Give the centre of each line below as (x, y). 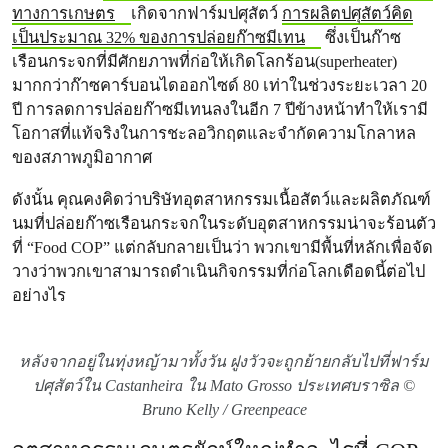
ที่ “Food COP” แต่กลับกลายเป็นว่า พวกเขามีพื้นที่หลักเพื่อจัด (222, 247)
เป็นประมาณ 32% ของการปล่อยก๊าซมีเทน (158, 37)
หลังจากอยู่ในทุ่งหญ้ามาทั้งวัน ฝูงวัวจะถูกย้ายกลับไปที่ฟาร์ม (224, 361)
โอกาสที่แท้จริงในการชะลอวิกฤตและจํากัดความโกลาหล (214, 133)
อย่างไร (39, 295)
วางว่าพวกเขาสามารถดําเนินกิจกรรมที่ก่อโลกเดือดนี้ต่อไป (218, 271)
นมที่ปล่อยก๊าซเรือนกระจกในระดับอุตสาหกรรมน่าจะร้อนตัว (224, 223)
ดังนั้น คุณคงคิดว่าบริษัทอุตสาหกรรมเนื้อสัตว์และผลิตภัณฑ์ (221, 199)
